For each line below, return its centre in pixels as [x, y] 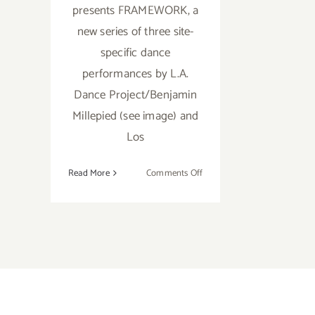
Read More [89, 173]
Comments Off [174, 173]
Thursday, [221, 188]
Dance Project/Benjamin [135, 95]
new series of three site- [135, 31]
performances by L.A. [136, 73]
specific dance [135, 52]
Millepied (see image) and [136, 116]
